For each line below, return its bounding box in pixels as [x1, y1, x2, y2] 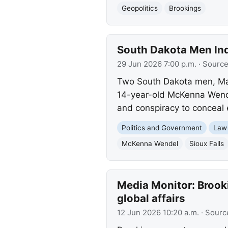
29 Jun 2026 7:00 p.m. [117, 60, 196, 69]
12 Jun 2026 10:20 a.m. [117, 208, 199, 218]
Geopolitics [121, 4, 158, 12]
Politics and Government [121, 123, 202, 132]
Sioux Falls [189, 139, 224, 148]
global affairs [117, 192, 185, 205]
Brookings [168, 4, 201, 12]
